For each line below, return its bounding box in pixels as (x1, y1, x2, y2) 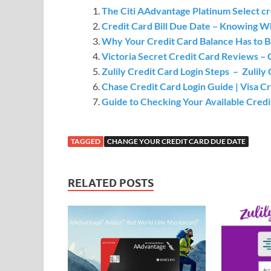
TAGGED (71, 136, 100, 146)
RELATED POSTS (68, 176, 154, 189)
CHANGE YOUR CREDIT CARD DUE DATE (107, 136, 246, 146)
